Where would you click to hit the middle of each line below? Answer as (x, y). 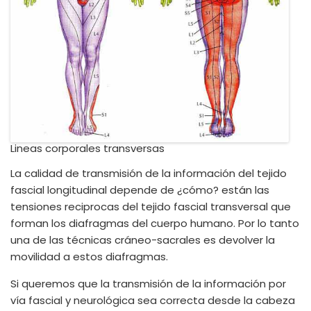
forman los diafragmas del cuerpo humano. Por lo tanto (155, 223)
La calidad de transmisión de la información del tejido (149, 173)
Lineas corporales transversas (87, 148)
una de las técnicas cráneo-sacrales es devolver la (143, 240)
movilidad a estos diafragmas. (89, 257)
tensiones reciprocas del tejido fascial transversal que (151, 207)
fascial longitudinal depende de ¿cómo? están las (140, 190)
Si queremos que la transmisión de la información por (148, 284)
